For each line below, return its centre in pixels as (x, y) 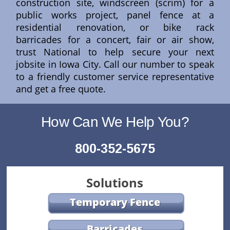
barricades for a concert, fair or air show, (115, 40)
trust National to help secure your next (115, 52)
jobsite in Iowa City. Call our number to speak (115, 64)
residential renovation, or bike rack (115, 27)
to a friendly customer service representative (115, 77)
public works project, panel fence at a (115, 15)
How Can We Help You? (115, 122)
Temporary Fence (115, 202)
